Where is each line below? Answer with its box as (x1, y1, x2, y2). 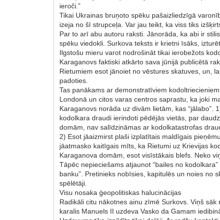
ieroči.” (59, 1, 81, 10)
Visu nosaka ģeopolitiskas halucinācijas (59, 188, 182, 196)
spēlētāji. (59, 179, 87, 187)
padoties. (59, 76, 88, 84)
